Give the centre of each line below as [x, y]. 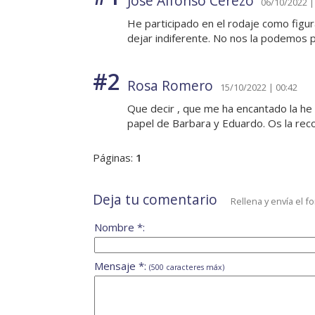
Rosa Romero [170, 86]
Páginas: [114, 158]
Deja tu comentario [155, 200]
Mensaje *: [122, 266]
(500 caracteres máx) [187, 268]
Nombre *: [120, 227]
